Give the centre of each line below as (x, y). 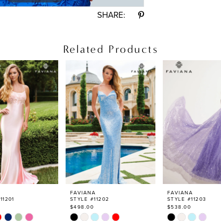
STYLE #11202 (90, 199)
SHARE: (111, 15)
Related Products (110, 49)
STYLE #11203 (187, 199)
